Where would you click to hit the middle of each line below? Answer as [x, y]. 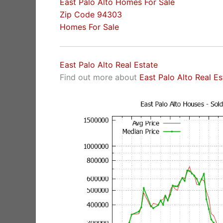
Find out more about [100, 77]
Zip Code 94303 [91, 15]
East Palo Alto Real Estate [109, 64]
